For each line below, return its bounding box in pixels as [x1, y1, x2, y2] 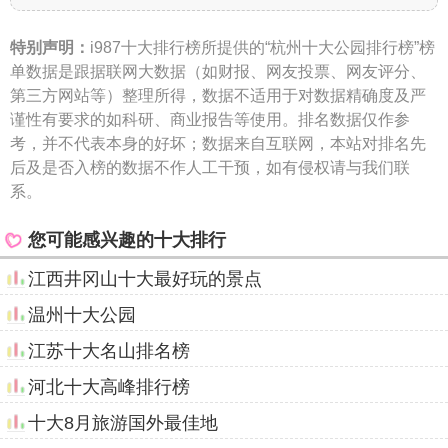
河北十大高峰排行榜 [28, 377, 190, 398]
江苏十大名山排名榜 [28, 341, 190, 362]
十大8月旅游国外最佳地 [28, 413, 218, 434]
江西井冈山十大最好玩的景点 [28, 269, 262, 290]
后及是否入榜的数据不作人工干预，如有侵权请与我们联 [10, 159, 410, 177]
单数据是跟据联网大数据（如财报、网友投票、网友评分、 [10, 63, 426, 81]
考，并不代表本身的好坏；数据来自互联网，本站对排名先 [10, 135, 426, 153]
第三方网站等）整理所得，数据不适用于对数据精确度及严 [10, 87, 426, 105]
